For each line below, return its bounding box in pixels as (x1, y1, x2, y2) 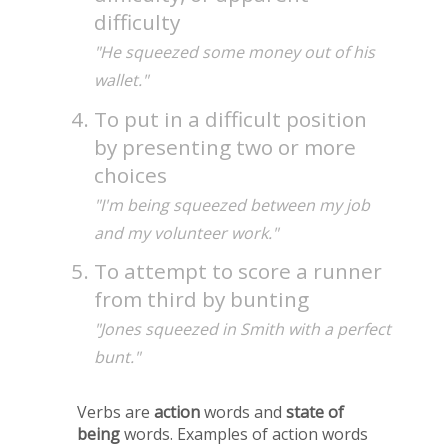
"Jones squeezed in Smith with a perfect (94, 318, 392, 341)
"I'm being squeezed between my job (94, 193, 371, 216)
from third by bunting (94, 285, 310, 314)
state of (285, 401, 344, 424)
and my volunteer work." (94, 221, 279, 244)
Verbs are (76, 401, 154, 424)
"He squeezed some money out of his (94, 41, 376, 64)
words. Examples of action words (119, 423, 368, 446)
